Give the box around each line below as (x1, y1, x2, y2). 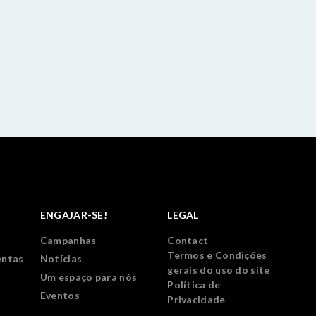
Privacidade (167, 293, 226, 305)
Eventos (39, 289, 80, 301)
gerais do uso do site (167, 264, 270, 276)
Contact (167, 234, 209, 246)
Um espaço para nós (39, 271, 138, 283)
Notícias (39, 253, 83, 265)
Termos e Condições (167, 249, 267, 261)
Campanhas (39, 234, 97, 246)
